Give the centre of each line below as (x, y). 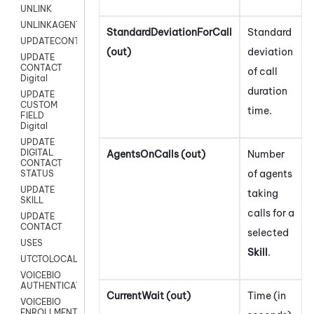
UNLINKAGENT (51, 25)
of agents (270, 173)
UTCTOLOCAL (49, 259)
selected (268, 232)
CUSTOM (39, 105)
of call (262, 71)
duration (267, 91)
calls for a (271, 213)
